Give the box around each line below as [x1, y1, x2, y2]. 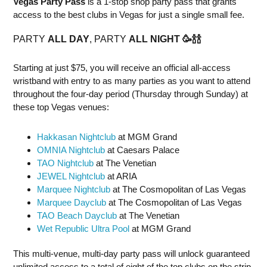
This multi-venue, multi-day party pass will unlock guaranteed [13, 249, 250, 259]
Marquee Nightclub [37, 184, 110, 194]
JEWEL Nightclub [37, 171, 105, 181]
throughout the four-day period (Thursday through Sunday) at [13, 89, 248, 99]
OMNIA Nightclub [37, 145, 105, 155]
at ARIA [105, 171, 137, 181]
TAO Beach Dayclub [37, 210, 117, 221]
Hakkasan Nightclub [37, 132, 116, 142]
